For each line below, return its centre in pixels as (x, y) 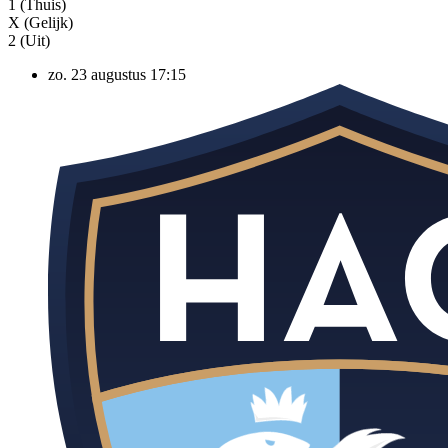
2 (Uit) (29, 40)
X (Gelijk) (40, 22)
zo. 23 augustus (97, 74)
